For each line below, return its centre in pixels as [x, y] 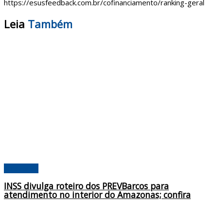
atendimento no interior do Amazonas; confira [97, 194]
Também [50, 24]
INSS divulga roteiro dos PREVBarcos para [86, 186]
